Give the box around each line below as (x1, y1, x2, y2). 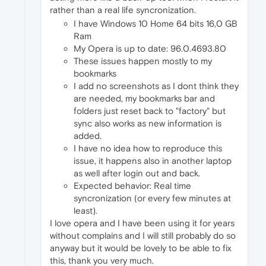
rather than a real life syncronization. (50, 4, 196, 15)
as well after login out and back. (74, 167, 200, 178)
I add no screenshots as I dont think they (74, 80, 239, 91)
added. (74, 130, 102, 141)
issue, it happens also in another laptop (74, 155, 232, 166)
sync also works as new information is (74, 118, 221, 128)
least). (74, 205, 97, 216)
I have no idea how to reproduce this (74, 142, 222, 153)
